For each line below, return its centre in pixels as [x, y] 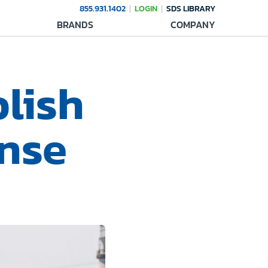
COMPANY [193, 25]
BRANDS [75, 25]
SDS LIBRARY [191, 9]
